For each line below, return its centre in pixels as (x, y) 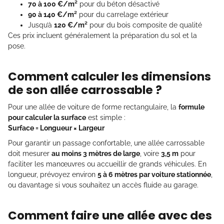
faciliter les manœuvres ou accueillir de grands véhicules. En (107, 164)
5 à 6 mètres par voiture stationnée (154, 174)
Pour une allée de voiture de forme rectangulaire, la (93, 107)
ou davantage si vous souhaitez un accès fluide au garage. (103, 185)
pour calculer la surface (47, 117)
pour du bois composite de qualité (145, 25)
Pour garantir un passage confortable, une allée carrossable (106, 143)
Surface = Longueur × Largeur (56, 128)
